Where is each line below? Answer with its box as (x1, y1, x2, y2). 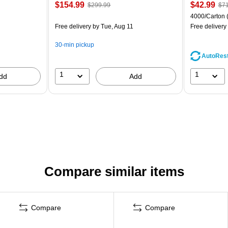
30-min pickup (55, 41, 95, 48)
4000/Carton (190, 12, 225, 20)
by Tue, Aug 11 (91, 22, 134, 30)
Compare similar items (44, 163, 184, 179)
